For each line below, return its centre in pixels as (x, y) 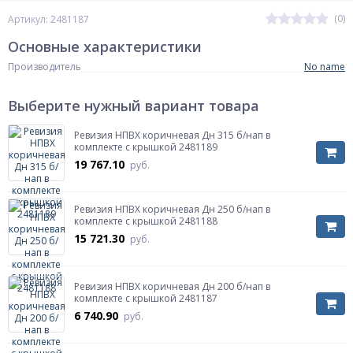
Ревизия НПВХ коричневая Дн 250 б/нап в (172, 209)
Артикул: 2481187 (48, 19)
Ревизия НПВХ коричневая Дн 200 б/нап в (172, 286)
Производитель (45, 67)
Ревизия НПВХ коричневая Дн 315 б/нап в (172, 135)
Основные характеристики (105, 46)
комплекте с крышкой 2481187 (146, 298)
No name (325, 67)
